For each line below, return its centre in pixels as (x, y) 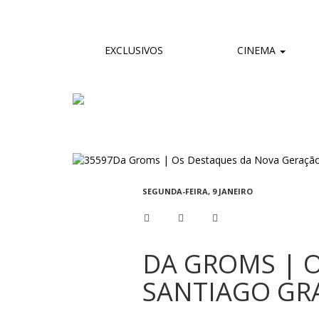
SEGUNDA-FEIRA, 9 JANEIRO (197, 191)
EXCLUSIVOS (134, 51)
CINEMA (256, 51)
